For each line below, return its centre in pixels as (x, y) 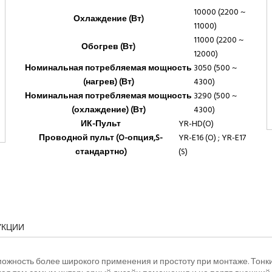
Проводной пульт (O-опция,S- (101, 137)
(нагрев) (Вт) (108, 81)
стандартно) (101, 151)
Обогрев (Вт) (109, 46)
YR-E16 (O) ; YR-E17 (212, 137)
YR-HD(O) (196, 123)
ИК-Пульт (101, 123)
